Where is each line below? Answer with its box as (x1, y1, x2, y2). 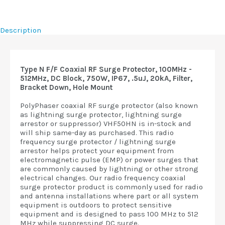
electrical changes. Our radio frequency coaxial (20, 173, 186, 182)
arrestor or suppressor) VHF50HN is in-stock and (20, 119, 191, 128)
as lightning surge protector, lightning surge (20, 110, 182, 119)
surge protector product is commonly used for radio (20, 182, 203, 191)
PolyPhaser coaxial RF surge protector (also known (20, 101, 198, 110)
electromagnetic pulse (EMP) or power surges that (20, 155, 198, 164)
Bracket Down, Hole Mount (20, 83, 113, 92)
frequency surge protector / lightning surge (20, 137, 176, 146)
